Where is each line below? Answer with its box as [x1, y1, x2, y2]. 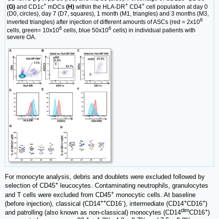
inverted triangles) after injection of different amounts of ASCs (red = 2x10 [7, 19, 200, 26]
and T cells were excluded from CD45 [5, 191, 111, 199]
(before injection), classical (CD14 [5, 200, 100, 208]
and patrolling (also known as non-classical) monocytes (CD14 [5, 209, 181, 217]
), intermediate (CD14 [124, 200, 184, 208]
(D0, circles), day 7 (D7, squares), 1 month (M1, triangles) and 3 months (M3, [7, 10, 209, 18]
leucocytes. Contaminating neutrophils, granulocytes [58, 182, 208, 190]
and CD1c [15, 3, 44, 11]
